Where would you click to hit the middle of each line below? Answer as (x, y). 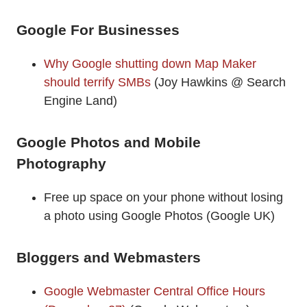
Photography (61, 163)
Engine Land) (81, 100)
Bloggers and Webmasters (109, 257)
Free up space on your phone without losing (163, 197)
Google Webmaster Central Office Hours (155, 292)
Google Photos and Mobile (109, 142)
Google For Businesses (98, 29)
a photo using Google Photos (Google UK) (159, 216)
